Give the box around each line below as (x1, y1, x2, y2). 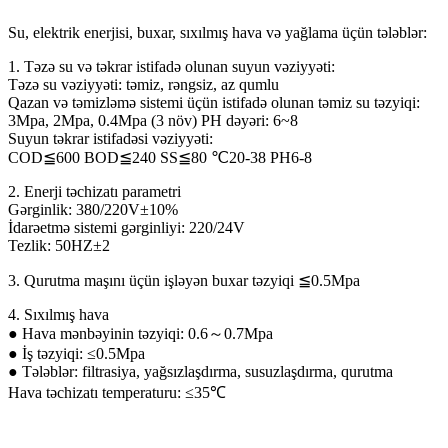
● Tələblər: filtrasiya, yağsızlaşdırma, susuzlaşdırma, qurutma (8, 363, 393, 381)
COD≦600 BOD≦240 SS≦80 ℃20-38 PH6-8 (8, 149, 312, 167)
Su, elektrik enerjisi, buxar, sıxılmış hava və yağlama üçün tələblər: (8, 24, 427, 42)
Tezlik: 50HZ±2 (8, 237, 110, 255)
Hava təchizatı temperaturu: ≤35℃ (8, 384, 226, 402)
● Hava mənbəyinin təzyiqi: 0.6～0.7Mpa (8, 325, 273, 343)
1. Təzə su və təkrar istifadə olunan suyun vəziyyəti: (8, 58, 335, 76)
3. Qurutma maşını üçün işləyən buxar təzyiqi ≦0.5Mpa (8, 272, 360, 290)
